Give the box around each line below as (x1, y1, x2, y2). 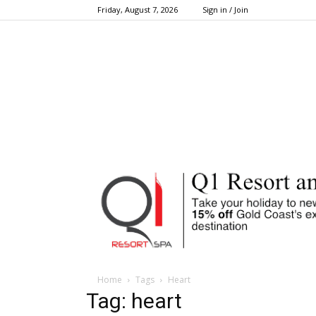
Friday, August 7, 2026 (97, 4, 178, 15)
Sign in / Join (202, 4, 248, 15)
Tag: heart (86, 288, 182, 313)
